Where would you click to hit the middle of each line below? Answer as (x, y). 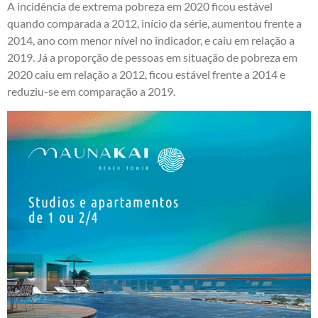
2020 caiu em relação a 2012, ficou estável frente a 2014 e (146, 75)
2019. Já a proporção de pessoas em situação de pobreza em (152, 57)
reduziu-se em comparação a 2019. (91, 92)
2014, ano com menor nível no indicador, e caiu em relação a (151, 40)
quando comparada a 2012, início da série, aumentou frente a (154, 23)
